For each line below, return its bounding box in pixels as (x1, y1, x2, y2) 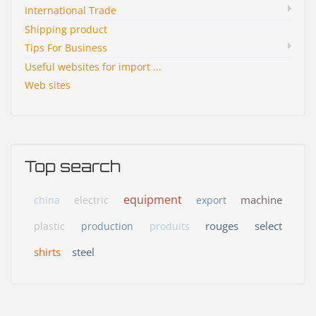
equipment (123, 192, 182, 208)
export (195, 193, 226, 207)
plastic (34, 219, 65, 233)
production (80, 219, 133, 233)
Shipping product (25, 23, 107, 37)
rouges (205, 219, 239, 233)
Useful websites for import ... (25, 60, 162, 74)
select (255, 219, 282, 233)
